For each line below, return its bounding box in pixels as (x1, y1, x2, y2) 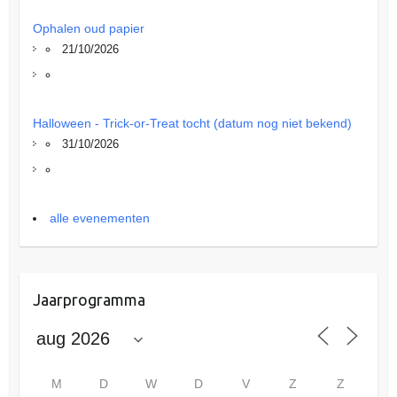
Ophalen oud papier (32, 21, 144, 36)
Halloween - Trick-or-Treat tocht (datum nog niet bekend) (32, 116, 352, 131)
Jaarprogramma (32, 291, 145, 309)
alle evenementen (49, 211, 150, 226)
